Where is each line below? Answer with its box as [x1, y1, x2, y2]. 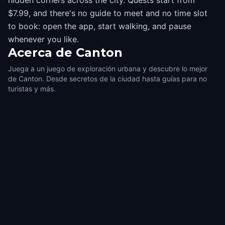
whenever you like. [8, 34, 79, 44]
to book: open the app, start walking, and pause [8, 21, 191, 31]
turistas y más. [8, 84, 56, 93]
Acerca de [8, 45, 72, 60]
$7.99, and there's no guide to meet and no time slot [8, 8, 207, 18]
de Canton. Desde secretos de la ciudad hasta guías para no [8, 74, 207, 83]
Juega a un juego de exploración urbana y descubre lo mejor [8, 64, 207, 73]
